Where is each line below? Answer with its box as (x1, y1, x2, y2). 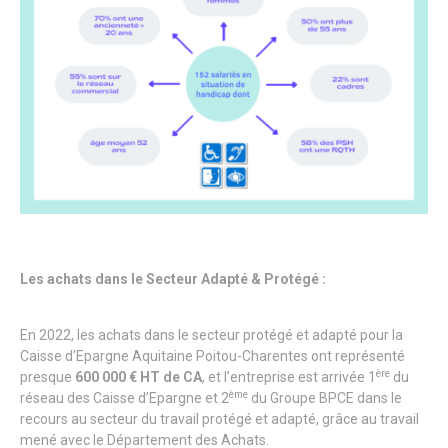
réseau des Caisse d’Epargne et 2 (20, 390, 229, 407)
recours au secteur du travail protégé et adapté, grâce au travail (20, 411, 419, 428)
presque (20, 369, 75, 386)
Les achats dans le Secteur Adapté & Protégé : (20, 271, 326, 288)
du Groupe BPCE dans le (248, 390, 402, 407)
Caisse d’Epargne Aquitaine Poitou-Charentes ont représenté (20, 348, 405, 365)
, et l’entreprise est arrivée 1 (202, 369, 376, 386)
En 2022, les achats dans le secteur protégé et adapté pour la (20, 327, 403, 344)
